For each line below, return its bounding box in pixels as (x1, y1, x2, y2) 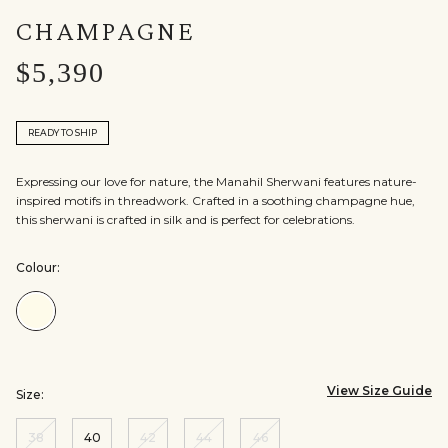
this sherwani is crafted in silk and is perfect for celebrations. (16, 212, 355, 227)
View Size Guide (327, 383, 432, 398)
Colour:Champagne (34, 310, 192, 330)
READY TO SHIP (28, 127, 97, 138)
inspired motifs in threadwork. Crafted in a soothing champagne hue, (16, 193, 415, 208)
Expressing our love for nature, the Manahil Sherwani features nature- (16, 174, 417, 189)
